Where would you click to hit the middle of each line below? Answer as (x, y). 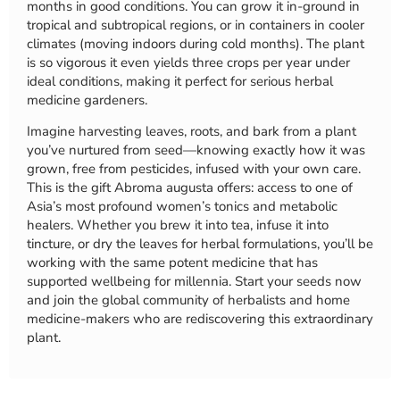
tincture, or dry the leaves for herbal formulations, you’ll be (200, 244)
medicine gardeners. (87, 100)
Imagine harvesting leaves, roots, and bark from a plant (192, 132)
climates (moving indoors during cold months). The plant (196, 43)
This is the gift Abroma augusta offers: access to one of (190, 188)
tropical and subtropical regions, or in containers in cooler (196, 25)
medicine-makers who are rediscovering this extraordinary (200, 319)
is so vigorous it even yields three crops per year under (188, 62)
